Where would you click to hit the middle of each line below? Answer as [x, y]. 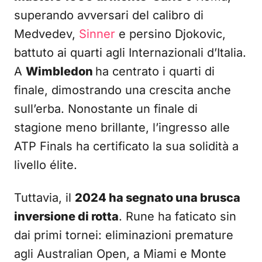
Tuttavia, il [44, 198]
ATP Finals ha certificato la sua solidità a [126, 146]
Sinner [97, 34]
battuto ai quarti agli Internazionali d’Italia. [130, 53]
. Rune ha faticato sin [177, 216]
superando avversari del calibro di [109, 15]
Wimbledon [61, 71]
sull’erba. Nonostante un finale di [106, 109]
